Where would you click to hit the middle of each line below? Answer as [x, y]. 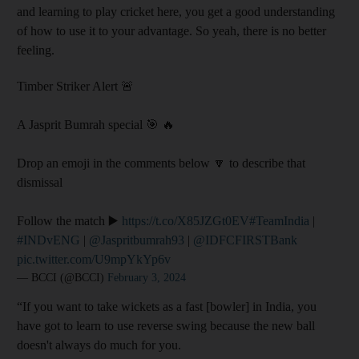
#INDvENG [48, 240]
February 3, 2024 [147, 278]
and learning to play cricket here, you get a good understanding [176, 12]
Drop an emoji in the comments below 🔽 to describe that [161, 163]
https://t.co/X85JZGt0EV [186, 221]
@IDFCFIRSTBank [245, 240]
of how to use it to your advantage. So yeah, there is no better [171, 31]
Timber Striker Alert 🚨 [75, 86]
